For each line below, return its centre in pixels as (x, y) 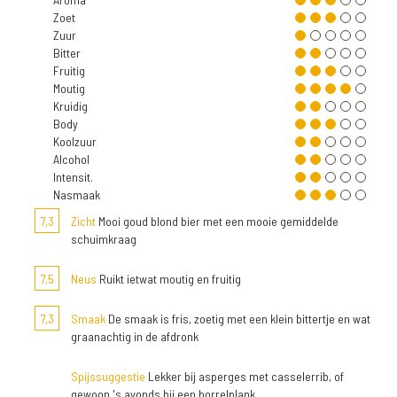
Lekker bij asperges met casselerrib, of (245, 376)
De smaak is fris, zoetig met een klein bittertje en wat (238, 319)
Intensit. (73, 177)
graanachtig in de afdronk (135, 336)
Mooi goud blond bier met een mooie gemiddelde (217, 221)
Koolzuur (75, 141)
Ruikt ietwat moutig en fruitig (169, 279)
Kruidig (70, 106)
